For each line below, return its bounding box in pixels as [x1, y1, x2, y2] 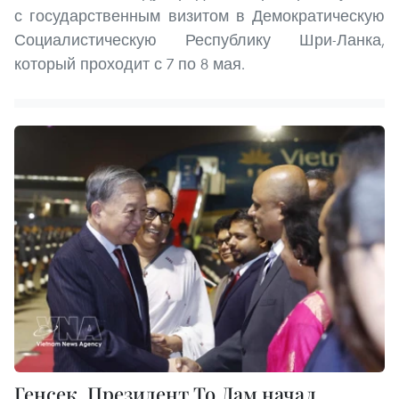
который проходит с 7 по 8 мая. [14, 53, 245, 74]
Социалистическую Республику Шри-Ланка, [14, 28, 385, 50]
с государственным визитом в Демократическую [14, 4, 385, 26]
